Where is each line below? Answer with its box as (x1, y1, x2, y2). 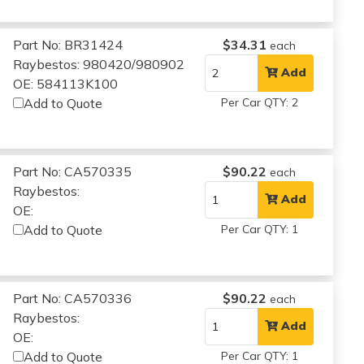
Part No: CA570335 (13, 162, 132, 180)
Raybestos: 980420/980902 (13, 55, 185, 72)
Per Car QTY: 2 (220, 94, 298, 110)
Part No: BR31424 (13, 36, 123, 53)
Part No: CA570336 (13, 289, 132, 306)
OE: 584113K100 (13, 75, 119, 92)
